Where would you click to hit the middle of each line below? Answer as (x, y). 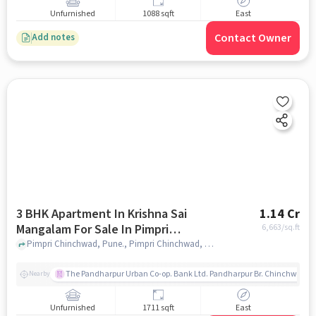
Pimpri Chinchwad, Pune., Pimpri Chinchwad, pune (209, 244)
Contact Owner (253, 38)
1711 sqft (158, 308)
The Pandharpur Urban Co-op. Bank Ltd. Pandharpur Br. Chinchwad (186, 274)
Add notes (53, 38)
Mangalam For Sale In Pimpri (68, 229)
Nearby (39, 274)
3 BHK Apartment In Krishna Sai (101, 214)
